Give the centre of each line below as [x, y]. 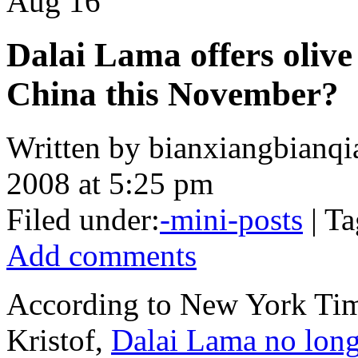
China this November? [173, 93]
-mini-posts [231, 219]
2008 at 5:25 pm [110, 183]
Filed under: [83, 219]
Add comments [101, 255]
